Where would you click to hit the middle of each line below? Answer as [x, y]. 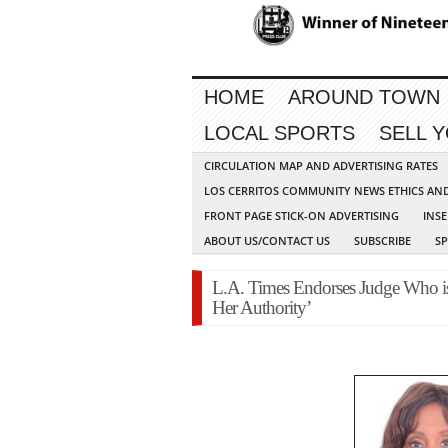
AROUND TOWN [364, 97]
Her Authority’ [261, 308]
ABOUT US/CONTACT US [267, 241]
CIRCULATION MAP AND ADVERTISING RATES [321, 166]
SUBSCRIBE [382, 241]
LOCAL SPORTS [279, 133]
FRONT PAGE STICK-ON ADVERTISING [301, 216]
